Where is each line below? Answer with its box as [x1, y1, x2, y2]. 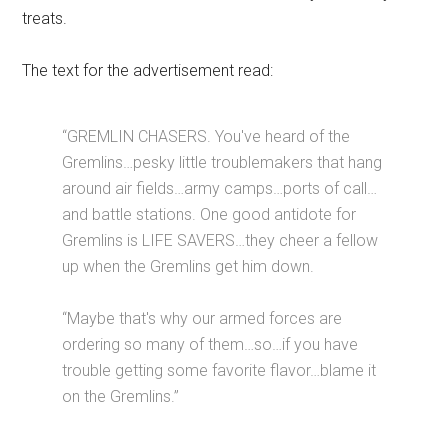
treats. [22, 9, 68, 29]
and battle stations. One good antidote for [62, 205, 357, 225]
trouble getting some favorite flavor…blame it [62, 361, 377, 381]
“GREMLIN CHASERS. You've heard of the [62, 127, 351, 147]
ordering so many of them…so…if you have [62, 335, 359, 355]
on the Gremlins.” [62, 387, 180, 407]
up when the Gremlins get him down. [62, 257, 315, 277]
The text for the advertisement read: [22, 61, 274, 81]
